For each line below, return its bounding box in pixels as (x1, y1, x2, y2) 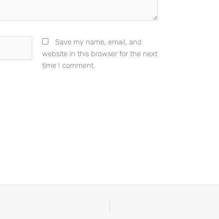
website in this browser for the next (42, 49, 157, 59)
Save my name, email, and (55, 38, 142, 47)
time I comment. (42, 61, 95, 70)
